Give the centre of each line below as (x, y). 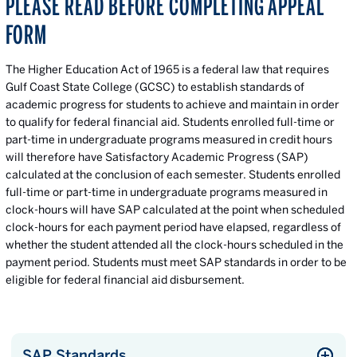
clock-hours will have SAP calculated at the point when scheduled (175, 210)
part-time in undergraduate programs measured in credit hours (169, 139)
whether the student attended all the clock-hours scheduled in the (175, 245)
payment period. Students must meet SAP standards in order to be (176, 262)
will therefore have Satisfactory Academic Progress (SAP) (157, 157)
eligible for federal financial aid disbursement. (125, 280)
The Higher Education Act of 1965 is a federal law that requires (167, 69)
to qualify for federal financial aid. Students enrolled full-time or (170, 122)
